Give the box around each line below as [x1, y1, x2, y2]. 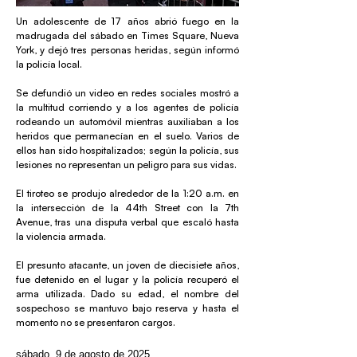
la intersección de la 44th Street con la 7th [16, 202, 239, 214]
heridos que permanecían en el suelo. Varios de [16, 130, 239, 142]
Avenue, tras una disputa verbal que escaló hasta [16, 216, 239, 228]
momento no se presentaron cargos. [16, 316, 175, 328]
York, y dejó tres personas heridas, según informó [16, 44, 239, 56]
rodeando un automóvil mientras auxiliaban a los [16, 116, 239, 127]
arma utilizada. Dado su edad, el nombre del [16, 288, 239, 300]
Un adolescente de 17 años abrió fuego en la [16, 15, 239, 27]
